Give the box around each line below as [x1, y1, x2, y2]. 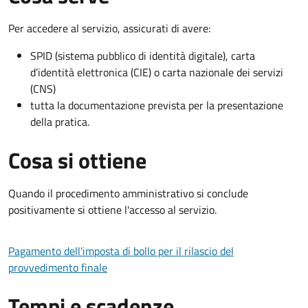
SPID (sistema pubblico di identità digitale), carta [30, 47, 255, 64]
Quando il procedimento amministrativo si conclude [8, 184, 248, 201]
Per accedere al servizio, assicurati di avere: [8, 19, 210, 36]
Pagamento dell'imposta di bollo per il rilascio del [8, 242, 234, 259]
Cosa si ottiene [8, 143, 146, 177]
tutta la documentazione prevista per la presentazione [30, 96, 283, 113]
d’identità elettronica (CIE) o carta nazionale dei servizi [30, 63, 283, 80]
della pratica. [30, 113, 89, 130]
